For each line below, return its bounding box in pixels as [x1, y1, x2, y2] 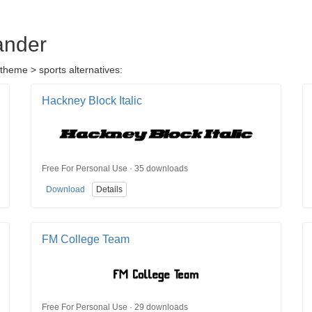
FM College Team [42, 233, 130, 246]
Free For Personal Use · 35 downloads [42, 163, 188, 173]
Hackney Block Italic [42, 95, 142, 107]
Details [96, 185, 123, 195]
